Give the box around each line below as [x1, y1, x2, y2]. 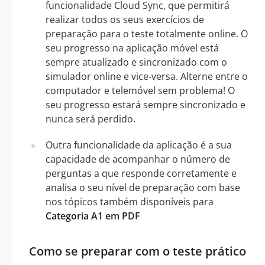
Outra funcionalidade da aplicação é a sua [46, 138, 232, 151]
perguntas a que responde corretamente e [46, 166, 237, 180]
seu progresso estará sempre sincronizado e [46, 98, 245, 111]
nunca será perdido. [46, 112, 135, 125]
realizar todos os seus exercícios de [46, 12, 204, 26]
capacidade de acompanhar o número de [46, 152, 230, 166]
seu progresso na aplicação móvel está [46, 41, 219, 54]
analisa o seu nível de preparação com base [46, 180, 240, 194]
